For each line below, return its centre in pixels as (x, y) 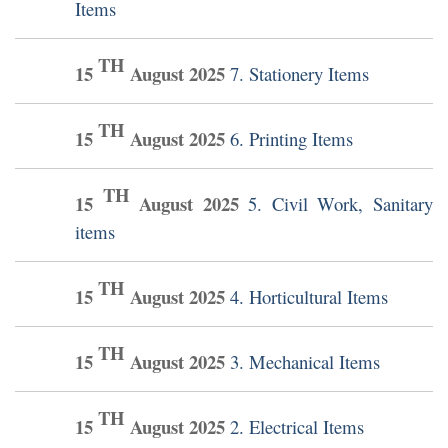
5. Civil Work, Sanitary (341, 204)
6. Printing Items (291, 139)
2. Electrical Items (297, 427)
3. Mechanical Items (305, 362)
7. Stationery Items (299, 74)
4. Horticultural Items (309, 297)
